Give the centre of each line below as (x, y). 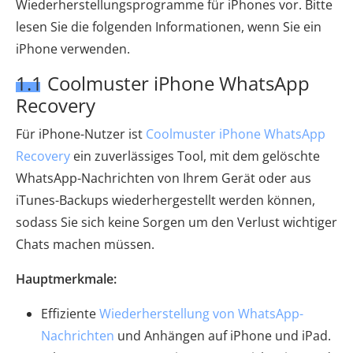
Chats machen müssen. (85, 245)
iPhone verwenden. (73, 49)
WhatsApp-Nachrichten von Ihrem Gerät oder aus (163, 178)
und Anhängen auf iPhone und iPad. (223, 336)
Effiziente (70, 314)
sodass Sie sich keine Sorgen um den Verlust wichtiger (176, 223)
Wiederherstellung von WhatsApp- (201, 314)
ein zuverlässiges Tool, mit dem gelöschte (195, 156)
